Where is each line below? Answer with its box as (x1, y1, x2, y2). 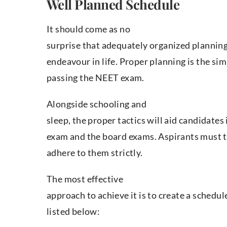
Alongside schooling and (47, 98, 147, 110)
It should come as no (47, 23, 130, 35)
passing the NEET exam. (47, 72, 144, 84)
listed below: (47, 206, 100, 217)
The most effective (47, 173, 124, 185)
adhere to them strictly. (47, 147, 143, 159)
